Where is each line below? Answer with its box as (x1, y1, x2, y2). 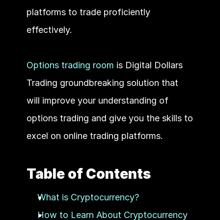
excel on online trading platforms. (26, 131, 163, 141)
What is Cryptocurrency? (37, 192, 139, 202)
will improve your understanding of (26, 95, 168, 106)
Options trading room (26, 60, 114, 70)
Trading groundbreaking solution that (26, 78, 178, 88)
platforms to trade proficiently (26, 7, 150, 17)
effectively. (26, 25, 77, 35)
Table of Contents (26, 165, 151, 182)
